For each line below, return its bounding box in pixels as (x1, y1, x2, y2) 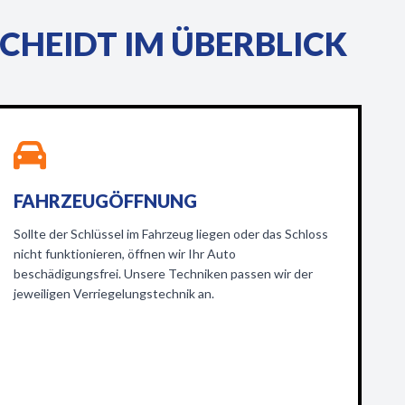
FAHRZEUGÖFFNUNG (13, 190, 197, 212)
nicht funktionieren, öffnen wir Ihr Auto (13, 246, 236, 261)
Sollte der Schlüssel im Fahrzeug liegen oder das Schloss (13, 226, 328, 241)
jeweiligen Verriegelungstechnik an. (13, 286, 214, 301)
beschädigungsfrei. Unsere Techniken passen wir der (13, 266, 313, 281)
